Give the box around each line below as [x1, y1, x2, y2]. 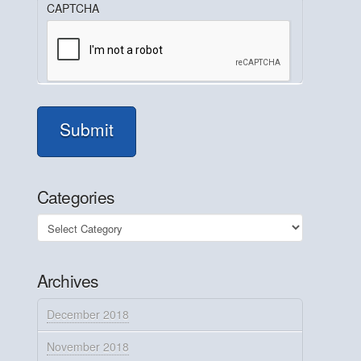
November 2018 [47, 338, 130, 355]
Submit [59, 117, 114, 142]
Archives [36, 268, 99, 293]
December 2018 [47, 306, 130, 322]
